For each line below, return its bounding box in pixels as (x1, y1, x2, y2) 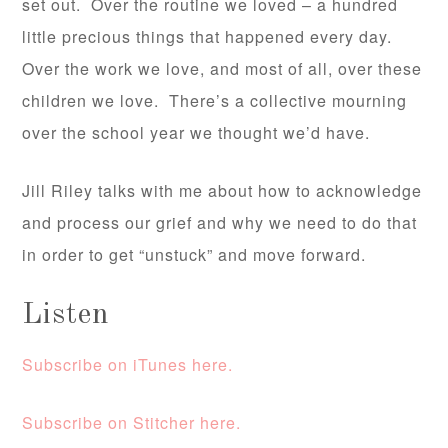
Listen (22, 300, 111, 331)
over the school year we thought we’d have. (22, 121, 371, 145)
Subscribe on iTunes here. (22, 353, 234, 377)
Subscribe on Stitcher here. (22, 411, 242, 435)
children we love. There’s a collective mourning (22, 89, 408, 113)
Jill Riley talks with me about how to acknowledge (22, 179, 423, 203)
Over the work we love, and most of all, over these (22, 57, 423, 81)
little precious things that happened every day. (22, 25, 398, 49)
